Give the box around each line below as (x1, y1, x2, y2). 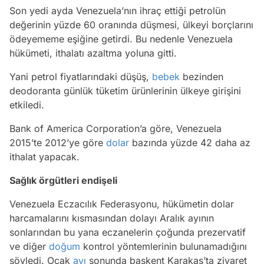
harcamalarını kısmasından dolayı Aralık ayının (9, 212, 214, 225)
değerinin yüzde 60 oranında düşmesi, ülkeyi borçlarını (9, 19, 253, 31)
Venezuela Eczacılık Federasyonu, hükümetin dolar (9, 198, 234, 210)
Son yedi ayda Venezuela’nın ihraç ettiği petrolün (9, 5, 226, 17)
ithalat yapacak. (9, 151, 80, 163)
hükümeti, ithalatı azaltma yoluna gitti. (9, 47, 177, 60)
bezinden (180, 71, 223, 83)
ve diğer (9, 240, 49, 253)
